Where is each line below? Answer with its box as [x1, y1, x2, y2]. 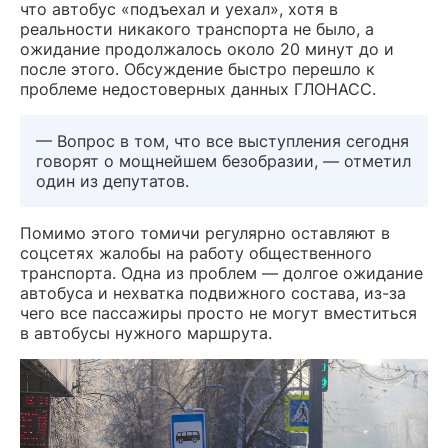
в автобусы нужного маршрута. [20, 322, 272, 343]
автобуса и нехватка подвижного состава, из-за [20, 282, 406, 303]
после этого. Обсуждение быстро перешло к [20, 58, 375, 79]
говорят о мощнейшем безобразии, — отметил [36, 150, 411, 171]
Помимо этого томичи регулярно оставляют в [20, 222, 390, 243]
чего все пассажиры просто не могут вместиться [20, 302, 417, 323]
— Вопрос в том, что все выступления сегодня [36, 130, 409, 151]
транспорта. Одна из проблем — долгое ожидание [20, 262, 423, 283]
